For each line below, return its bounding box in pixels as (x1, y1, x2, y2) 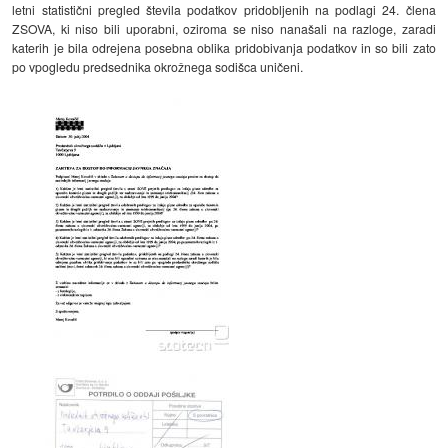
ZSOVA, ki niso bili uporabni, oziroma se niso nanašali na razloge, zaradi (12, 20, 436, 38)
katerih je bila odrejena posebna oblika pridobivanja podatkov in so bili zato (12, 39, 436, 57)
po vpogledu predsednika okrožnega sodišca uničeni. (12, 58, 304, 76)
